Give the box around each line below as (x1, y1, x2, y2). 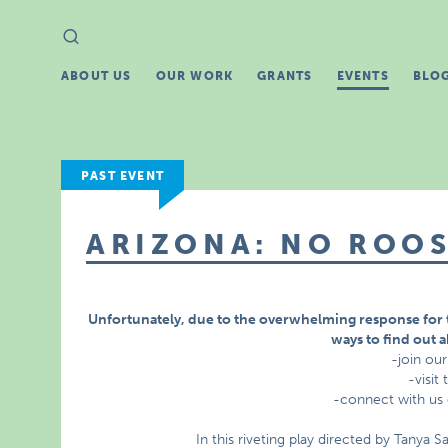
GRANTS (257, 69, 313, 83)
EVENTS (336, 69, 389, 83)
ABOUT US (61, 69, 132, 83)
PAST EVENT (81, 169, 165, 183)
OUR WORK (155, 69, 234, 83)
